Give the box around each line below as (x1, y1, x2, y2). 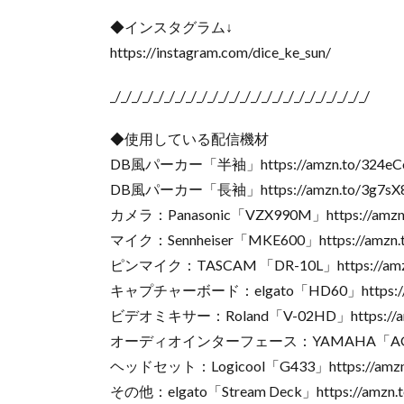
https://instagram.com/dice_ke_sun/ (110, 43, 331, 60)
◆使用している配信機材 (110, 130, 269, 147)
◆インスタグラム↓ (110, 18, 233, 35)
